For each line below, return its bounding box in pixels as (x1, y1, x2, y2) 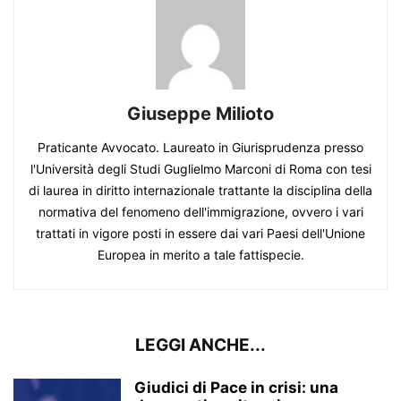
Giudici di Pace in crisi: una (134, 378, 338, 397)
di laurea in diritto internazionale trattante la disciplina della (29, 182, 372, 198)
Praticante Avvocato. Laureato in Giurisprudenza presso (38, 139, 363, 155)
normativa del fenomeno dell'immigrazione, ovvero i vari (38, 203, 363, 219)
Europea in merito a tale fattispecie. (97, 246, 304, 262)
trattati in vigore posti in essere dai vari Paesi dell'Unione (36, 225, 365, 241)
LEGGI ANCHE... (135, 334, 266, 355)
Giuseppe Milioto (127, 102, 274, 124)
